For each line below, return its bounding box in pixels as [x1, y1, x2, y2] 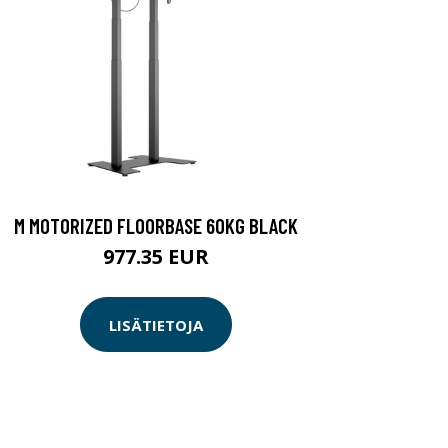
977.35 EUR [103, 243, 209, 270]
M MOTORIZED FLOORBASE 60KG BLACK [14, 213, 298, 238]
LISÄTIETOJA [109, 314, 203, 335]
